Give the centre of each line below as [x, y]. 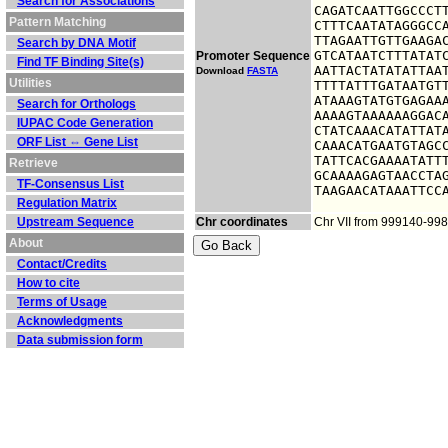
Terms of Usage [62, 302]
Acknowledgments [70, 321]
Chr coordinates [242, 222]
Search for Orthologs [76, 104]
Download [221, 70]
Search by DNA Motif [76, 43]
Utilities [30, 83]
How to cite [48, 283]
